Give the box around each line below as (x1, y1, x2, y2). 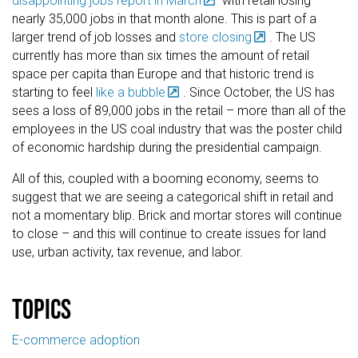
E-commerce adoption (12, 332, 140, 348)
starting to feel (12, 85, 96, 101)
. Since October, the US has (182, 85, 335, 101)
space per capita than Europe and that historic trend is (12, 66, 314, 82)
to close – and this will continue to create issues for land (12, 226, 326, 242)
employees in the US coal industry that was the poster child (12, 121, 342, 137)
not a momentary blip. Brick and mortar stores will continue (12, 208, 342, 224)
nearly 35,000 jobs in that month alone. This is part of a (12, 11, 316, 27)
